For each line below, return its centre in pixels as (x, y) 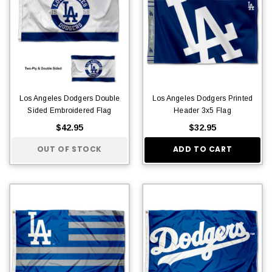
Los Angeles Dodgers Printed (202, 98)
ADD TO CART (202, 149)
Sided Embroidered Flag (70, 110)
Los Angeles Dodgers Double (70, 98)
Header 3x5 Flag (202, 110)
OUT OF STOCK (70, 149)
